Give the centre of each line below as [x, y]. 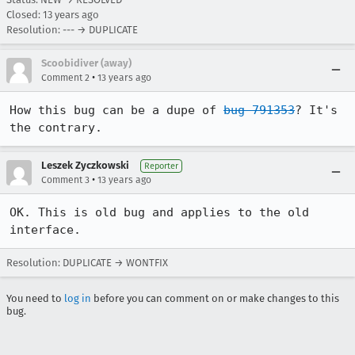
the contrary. [56, 128]
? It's [316, 110]
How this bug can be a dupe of [116, 110]
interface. [45, 230]
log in [78, 298]
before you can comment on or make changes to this [215, 298]
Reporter [161, 166]
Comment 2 [65, 78]
